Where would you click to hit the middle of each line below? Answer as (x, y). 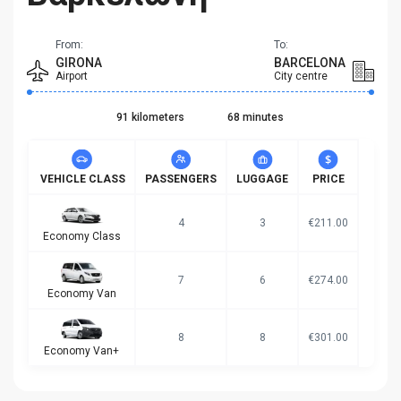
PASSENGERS (181, 179)
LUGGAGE (262, 179)
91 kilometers (150, 118)
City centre (301, 77)
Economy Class (81, 237)
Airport (72, 77)
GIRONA (79, 63)
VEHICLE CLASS (81, 179)
